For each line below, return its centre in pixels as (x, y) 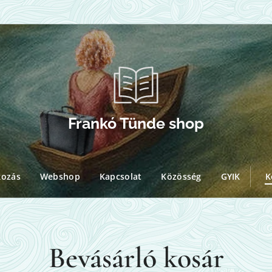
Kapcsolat (121, 176)
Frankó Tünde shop (136, 123)
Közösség (181, 176)
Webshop (60, 176)
